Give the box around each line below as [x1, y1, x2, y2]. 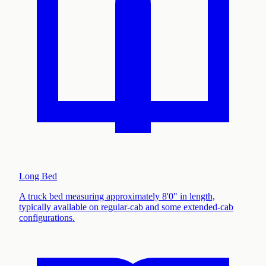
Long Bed [19, 170, 57, 181]
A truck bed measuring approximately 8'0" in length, [19, 191, 215, 201]
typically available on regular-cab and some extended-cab [19, 201, 233, 212]
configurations [19, 212, 72, 223]
